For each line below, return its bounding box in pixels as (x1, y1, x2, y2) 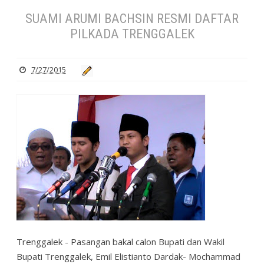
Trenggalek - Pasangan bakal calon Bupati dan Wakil (16, 236, 225, 248)
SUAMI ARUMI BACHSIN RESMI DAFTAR (25, 10, 239, 26)
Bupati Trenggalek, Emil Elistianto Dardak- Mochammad (16, 250, 240, 263)
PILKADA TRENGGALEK (70, 25, 194, 41)
